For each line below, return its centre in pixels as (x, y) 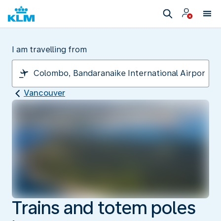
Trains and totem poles (104, 208)
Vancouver (44, 93)
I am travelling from (49, 50)
